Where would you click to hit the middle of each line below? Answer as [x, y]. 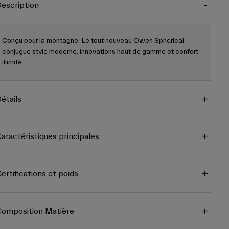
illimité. [13, 63]
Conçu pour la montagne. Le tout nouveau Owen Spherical [93, 41]
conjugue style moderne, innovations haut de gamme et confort [100, 52]
